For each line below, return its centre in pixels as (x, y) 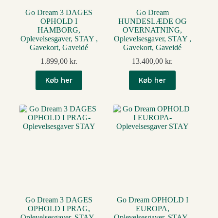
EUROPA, (152, 208)
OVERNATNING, (153, 30)
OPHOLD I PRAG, (59, 208)
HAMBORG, (59, 30)
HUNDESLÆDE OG (152, 21)
